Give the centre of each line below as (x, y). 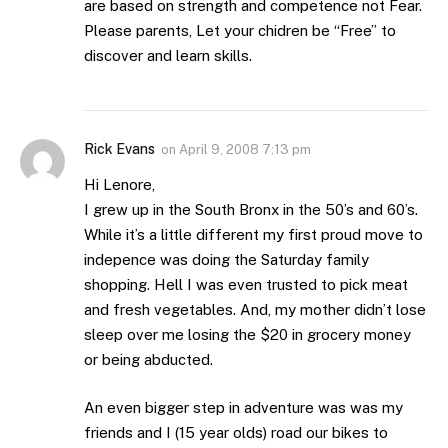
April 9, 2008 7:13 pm (245, 150)
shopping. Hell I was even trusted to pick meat (246, 285)
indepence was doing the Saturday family (226, 260)
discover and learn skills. (168, 56)
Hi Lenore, (119, 185)
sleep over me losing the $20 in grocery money (247, 335)
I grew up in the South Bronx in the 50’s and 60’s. (251, 210)
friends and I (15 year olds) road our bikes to (236, 432)
